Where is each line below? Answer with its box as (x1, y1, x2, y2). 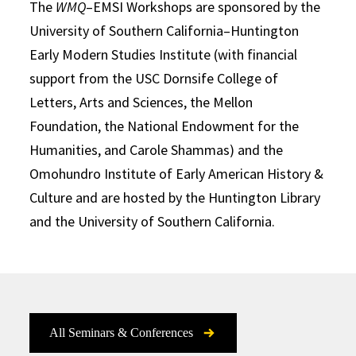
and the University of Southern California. (29, 211, 276, 230)
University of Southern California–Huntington (29, 21, 300, 40)
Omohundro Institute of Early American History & (29, 164, 324, 183)
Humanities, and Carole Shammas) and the (29, 140, 284, 159)
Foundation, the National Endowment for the (29, 116, 300, 135)
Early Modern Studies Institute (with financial (29, 44, 298, 64)
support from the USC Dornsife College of (29, 68, 279, 87)
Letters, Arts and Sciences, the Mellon (29, 92, 253, 111)
